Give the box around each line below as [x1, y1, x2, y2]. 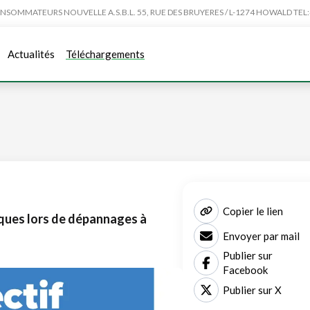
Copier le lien [223, 204, 283, 217]
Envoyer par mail [223, 229, 300, 242]
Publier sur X [223, 283, 282, 296]
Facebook [223, 264, 268, 276]
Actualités [8, 47, 55, 60]
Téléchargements [66, 47, 145, 60]
